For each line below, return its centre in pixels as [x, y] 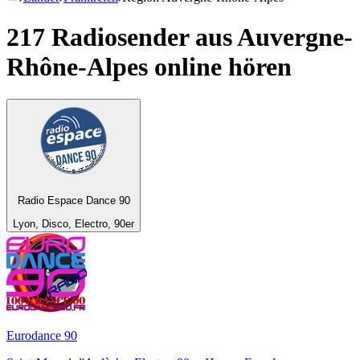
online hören [220, 66]
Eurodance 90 [42, 335]
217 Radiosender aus [122, 37]
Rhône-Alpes [77, 66]
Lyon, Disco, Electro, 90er [74, 223]
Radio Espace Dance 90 [74, 201]
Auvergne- [295, 37]
